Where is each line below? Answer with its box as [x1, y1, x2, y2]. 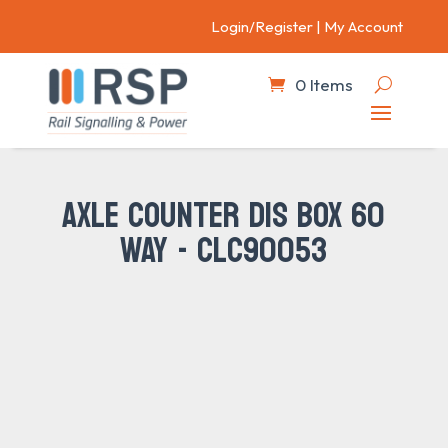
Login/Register [211, 17, 314, 36]
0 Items [295, 73, 354, 95]
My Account [324, 17, 404, 36]
